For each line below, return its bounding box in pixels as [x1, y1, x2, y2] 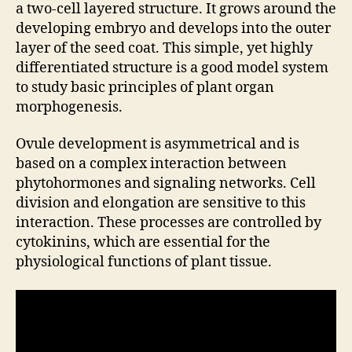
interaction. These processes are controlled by [16, 214, 321, 232]
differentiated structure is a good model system [16, 58, 328, 77]
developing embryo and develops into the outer [16, 19, 331, 38]
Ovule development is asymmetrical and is [16, 135, 299, 153]
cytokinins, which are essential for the [16, 233, 270, 251]
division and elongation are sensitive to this [16, 194, 306, 212]
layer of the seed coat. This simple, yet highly [16, 38, 313, 57]
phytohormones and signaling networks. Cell [16, 174, 316, 192]
